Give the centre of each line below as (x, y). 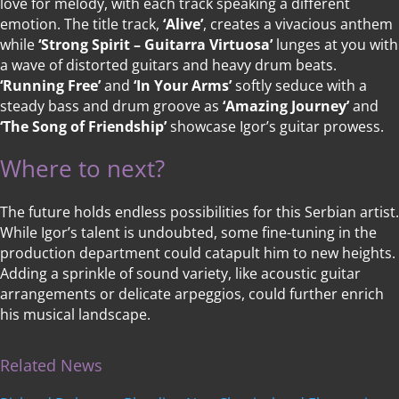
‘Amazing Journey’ (286, 106)
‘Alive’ (183, 24)
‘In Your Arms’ (183, 86)
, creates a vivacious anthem (298, 24)
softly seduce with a (299, 86)
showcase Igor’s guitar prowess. (275, 127)
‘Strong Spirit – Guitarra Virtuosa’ (155, 45)
